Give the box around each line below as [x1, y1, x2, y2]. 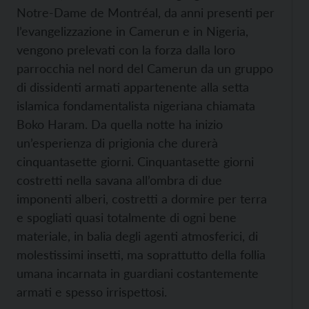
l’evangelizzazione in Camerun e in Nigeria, [17, 23, 248, 39]
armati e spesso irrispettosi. [17, 284, 167, 299]
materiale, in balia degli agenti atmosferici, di [17, 228, 258, 243]
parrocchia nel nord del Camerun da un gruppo [17, 61, 273, 76]
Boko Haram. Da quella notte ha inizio [17, 117, 223, 132]
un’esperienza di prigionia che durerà [17, 135, 218, 150]
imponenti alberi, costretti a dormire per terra [17, 191, 267, 206]
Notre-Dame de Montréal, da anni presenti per [17, 5, 275, 20]
